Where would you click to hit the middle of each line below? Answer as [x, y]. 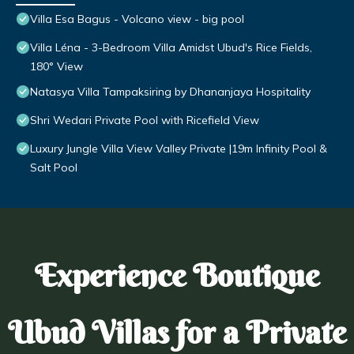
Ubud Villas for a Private [177, 333]
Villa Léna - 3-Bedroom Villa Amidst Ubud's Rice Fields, [171, 48]
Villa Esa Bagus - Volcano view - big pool [137, 19]
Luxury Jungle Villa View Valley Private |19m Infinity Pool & [179, 149]
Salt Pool [54, 168]
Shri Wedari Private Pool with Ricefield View [145, 121]
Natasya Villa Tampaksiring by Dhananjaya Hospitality [170, 92]
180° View [56, 67]
